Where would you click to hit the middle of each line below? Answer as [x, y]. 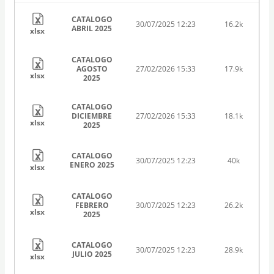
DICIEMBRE [92, 116]
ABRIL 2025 [92, 28]
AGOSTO [92, 68]
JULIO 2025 [92, 254]
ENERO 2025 [92, 165]
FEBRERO [92, 205]
